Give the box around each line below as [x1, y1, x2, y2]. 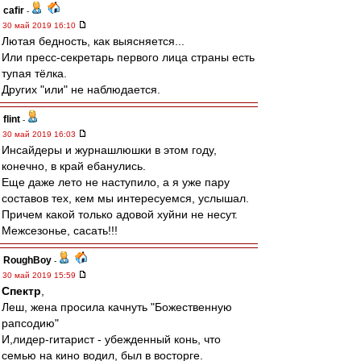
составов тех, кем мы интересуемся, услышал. [2, 192, 249, 205]
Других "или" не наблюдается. [2, 83, 160, 96]
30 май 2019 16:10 [2, 21, 78, 30]
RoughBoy [3, 255, 52, 266]
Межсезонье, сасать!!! [2, 224, 118, 237]
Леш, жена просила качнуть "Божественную [2, 301, 232, 313]
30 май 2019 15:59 [2, 271, 78, 280]
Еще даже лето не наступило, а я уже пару [2, 176, 230, 189]
